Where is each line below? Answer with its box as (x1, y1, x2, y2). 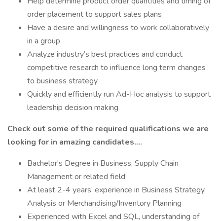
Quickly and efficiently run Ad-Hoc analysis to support (27, 89, 211, 100)
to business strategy (27, 75, 98, 86)
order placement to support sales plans (27, 9, 162, 20)
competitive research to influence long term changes (27, 62, 206, 73)
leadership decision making (27, 102, 118, 113)
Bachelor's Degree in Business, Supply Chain (27, 158, 179, 169)
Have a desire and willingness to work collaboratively (27, 22, 209, 33)
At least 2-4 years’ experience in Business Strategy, (27, 184, 206, 195)
